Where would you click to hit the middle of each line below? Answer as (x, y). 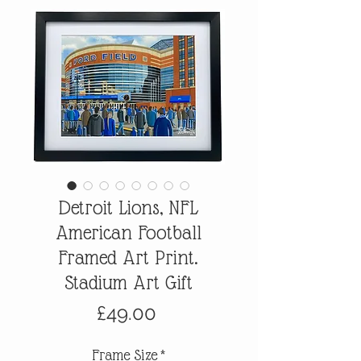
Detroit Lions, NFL (128, 207)
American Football (128, 232)
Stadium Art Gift (128, 282)
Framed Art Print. (128, 257)
